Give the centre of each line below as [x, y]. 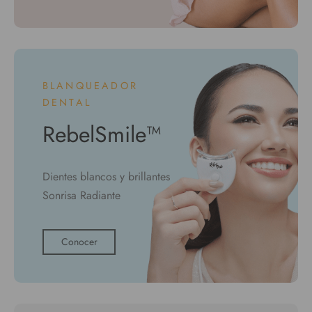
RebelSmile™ [101, 134]
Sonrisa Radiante [81, 195]
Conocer [79, 242]
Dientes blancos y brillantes [106, 176]
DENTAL [67, 102]
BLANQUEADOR [90, 85]
